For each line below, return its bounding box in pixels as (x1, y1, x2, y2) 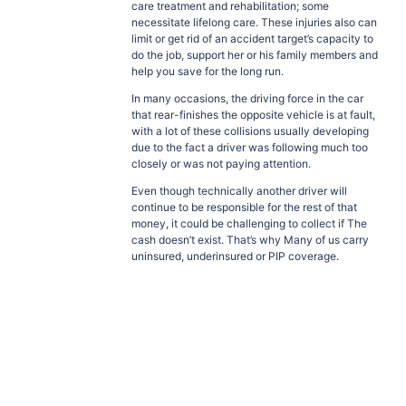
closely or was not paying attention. (131, 157, 311, 170)
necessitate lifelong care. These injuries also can (131, 15, 377, 29)
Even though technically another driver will (131, 184, 347, 198)
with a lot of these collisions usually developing (131, 124, 369, 138)
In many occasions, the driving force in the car (131, 92, 363, 105)
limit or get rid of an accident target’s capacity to (131, 32, 373, 45)
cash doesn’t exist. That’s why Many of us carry (131, 233, 369, 246)
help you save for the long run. (131, 64, 284, 78)
